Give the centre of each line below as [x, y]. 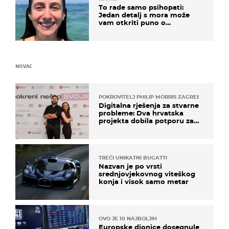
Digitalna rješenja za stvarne [149, 105]
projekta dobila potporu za [146, 120]
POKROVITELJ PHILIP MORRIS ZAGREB [150, 97]
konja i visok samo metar [144, 182]
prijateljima [119, 30]
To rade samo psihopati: [141, 7]
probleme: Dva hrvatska [141, 113]
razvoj [109, 128]
